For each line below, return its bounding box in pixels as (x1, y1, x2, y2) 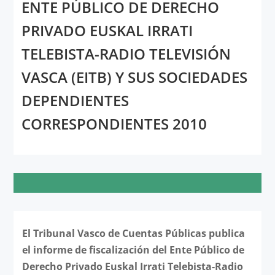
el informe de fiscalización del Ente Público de (21, 242, 244, 257)
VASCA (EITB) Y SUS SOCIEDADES (21, 67, 247, 88)
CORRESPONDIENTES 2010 (21, 114, 207, 134)
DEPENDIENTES (21, 90, 129, 111)
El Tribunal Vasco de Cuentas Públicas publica (21, 226, 245, 240)
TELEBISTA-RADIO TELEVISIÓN (21, 44, 231, 64)
